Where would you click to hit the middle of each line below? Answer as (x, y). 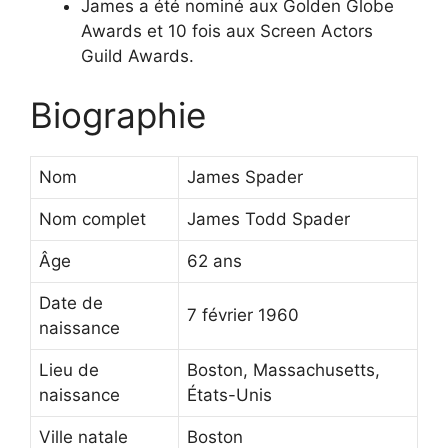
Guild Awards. (137, 55)
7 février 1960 (243, 315)
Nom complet (92, 219)
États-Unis (229, 395)
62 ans (214, 261)
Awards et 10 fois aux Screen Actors (227, 30)
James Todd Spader (268, 219)
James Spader (245, 177)
